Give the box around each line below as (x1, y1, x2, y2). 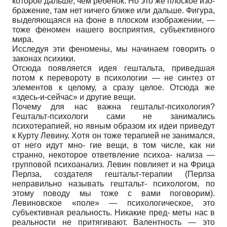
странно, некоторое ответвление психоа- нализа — (12, 150, 215, 159)
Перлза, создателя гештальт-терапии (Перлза (12, 169, 215, 178)
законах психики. (12, 54, 75, 63)
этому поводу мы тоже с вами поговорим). (12, 188, 215, 198)
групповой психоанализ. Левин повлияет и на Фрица (12, 160, 215, 169)
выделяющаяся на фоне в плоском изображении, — (12, 15, 215, 24)
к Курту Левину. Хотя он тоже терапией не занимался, (12, 131, 215, 140)
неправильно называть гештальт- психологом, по (12, 179, 215, 188)
